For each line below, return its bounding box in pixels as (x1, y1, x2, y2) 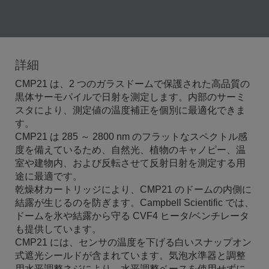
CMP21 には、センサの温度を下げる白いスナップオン (15, 237, 252, 248)
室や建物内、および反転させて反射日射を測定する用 (15, 158, 246, 169)
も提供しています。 (15, 224, 101, 235)
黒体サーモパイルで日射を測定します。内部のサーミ (15, 92, 246, 103)
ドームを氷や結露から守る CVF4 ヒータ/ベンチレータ (15, 211, 249, 222)
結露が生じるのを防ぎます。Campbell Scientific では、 (15, 198, 254, 208)
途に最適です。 (15, 171, 82, 182)
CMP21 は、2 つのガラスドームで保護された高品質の (15, 79, 250, 89)
